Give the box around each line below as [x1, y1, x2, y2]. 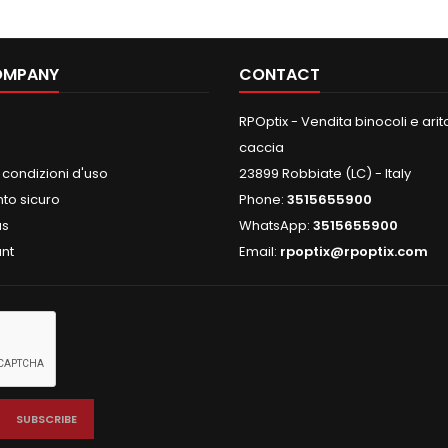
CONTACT [239, 62, 320, 86]
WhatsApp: [239, 215, 313, 235]
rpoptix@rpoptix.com [280, 241, 428, 261]
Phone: [239, 189, 287, 209]
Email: [239, 241, 280, 261]
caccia [239, 137, 284, 157]
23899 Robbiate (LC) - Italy [239, 163, 411, 183]
